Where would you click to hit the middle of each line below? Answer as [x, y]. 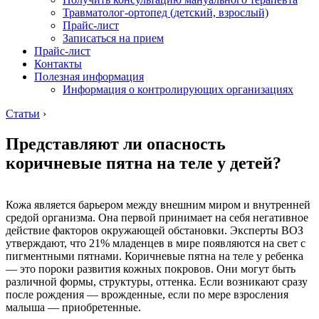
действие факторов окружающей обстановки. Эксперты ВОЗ [155, 230]
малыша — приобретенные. [73, 307]
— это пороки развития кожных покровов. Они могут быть [151, 268]
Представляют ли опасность [116, 143]
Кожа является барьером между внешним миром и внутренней [158, 204]
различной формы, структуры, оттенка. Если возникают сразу [157, 281]
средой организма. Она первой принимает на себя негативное [157, 217]
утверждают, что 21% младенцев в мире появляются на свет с [156, 243]
